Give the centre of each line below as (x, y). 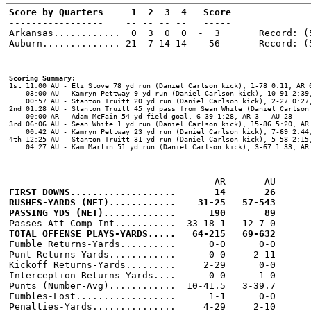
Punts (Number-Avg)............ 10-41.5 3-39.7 (142, 285)
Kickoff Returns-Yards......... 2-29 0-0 (142, 264)
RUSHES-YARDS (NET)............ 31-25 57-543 (142, 202)
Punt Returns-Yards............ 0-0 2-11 (142, 254)
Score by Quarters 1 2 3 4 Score (120, 12)
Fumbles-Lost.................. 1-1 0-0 (142, 296)
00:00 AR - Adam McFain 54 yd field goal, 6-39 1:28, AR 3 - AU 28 (151, 116)
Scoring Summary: (42, 78)
